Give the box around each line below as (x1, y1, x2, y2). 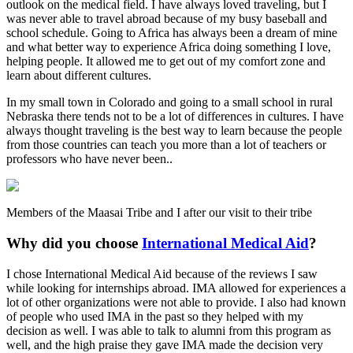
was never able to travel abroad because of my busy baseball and (6, 12, 327, 26)
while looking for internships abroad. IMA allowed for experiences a (6, 281, 346, 295)
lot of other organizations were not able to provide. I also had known (6, 295, 346, 309)
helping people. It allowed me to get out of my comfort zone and (6, 54, 325, 69)
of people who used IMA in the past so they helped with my (6, 309, 303, 323)
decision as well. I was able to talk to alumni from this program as (6, 323, 331, 337)
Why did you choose (6, 235, 142, 252)
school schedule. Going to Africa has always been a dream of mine (6, 26, 337, 40)
